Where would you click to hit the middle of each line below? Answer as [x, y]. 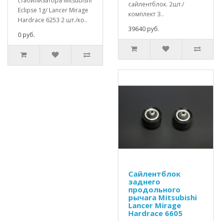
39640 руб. [144, 29]
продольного [154, 189]
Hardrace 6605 [155, 213]
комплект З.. [146, 14]
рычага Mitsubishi [163, 197]
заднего [144, 181]
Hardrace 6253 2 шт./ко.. [53, 20]
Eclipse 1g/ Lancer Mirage [53, 10]
